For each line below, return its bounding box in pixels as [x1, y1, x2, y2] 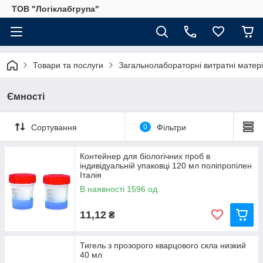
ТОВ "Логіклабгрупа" [12, 4, 99, 14]
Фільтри [156, 122, 186, 132]
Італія [80, 170, 102, 180]
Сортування [31, 122, 77, 132]
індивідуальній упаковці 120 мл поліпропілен [80, 161, 252, 170]
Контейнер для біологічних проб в [80, 151, 210, 161]
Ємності [7, 92, 45, 102]
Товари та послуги [33, 60, 103, 70]
